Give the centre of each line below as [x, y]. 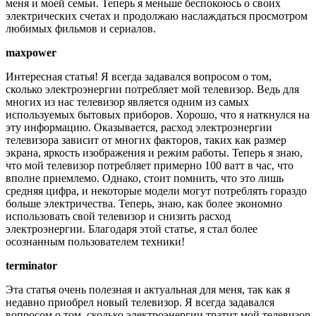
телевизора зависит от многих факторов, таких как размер [146, 140]
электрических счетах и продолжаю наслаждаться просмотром [157, 16]
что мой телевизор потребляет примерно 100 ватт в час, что [150, 166]
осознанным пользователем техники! [95, 242]
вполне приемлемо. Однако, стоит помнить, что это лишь [145, 178]
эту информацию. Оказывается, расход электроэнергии [139, 128]
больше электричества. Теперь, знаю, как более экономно [144, 204]
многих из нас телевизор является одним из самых [127, 102]
